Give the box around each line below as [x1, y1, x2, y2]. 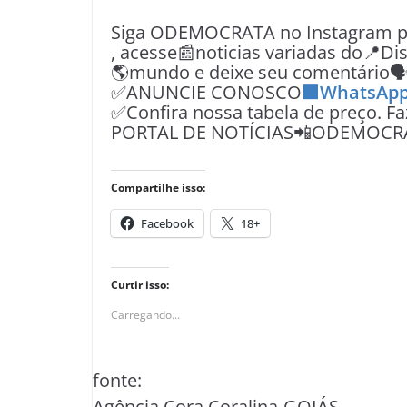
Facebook [141, 215, 194, 232]
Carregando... [111, 307, 180, 323]
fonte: [93, 368, 142, 392]
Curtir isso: [111, 277, 169, 293]
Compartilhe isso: [111, 180, 205, 195]
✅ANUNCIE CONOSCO [111, 80, 302, 104]
